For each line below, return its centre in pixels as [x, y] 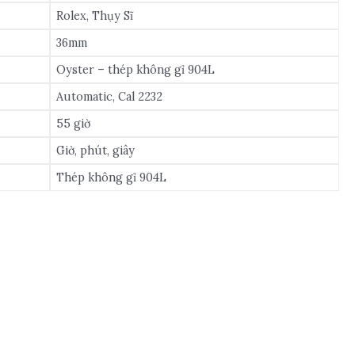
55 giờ [74, 123]
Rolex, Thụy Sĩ [95, 15]
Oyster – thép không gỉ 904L [136, 69]
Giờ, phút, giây [96, 150]
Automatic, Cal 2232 [110, 96]
